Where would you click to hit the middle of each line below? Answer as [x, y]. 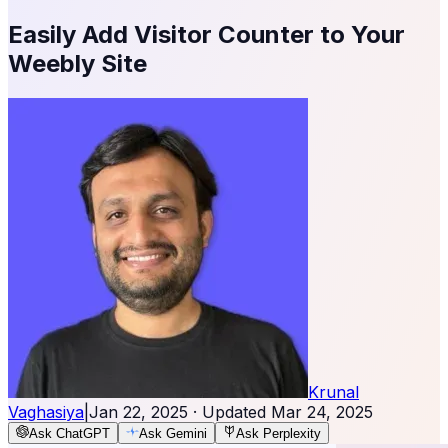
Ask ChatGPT [69, 433]
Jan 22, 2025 [138, 411]
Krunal [333, 391]
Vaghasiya [46, 411]
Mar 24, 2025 [322, 411]
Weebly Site [77, 63]
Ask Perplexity [278, 433]
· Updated [229, 411]
